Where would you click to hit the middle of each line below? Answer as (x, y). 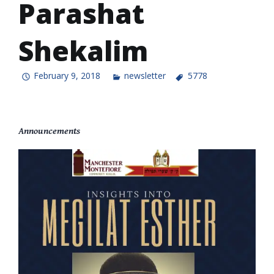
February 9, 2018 (67, 76)
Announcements (49, 131)
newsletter (145, 76)
